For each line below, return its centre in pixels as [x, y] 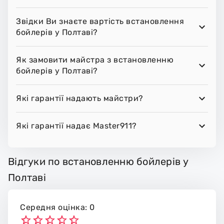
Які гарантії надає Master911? [76, 126]
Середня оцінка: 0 [57, 207]
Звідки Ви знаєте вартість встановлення [100, 21]
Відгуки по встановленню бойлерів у [98, 162]
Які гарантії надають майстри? [80, 98]
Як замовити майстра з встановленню [95, 60]
